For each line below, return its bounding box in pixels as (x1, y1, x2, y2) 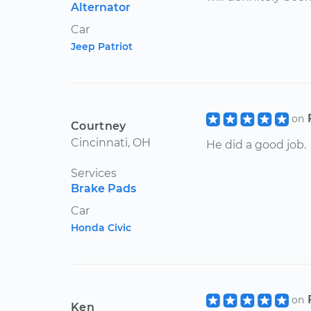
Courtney (71, 119, 126, 133)
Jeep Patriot (71, 40, 133, 53)
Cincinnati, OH (71, 136, 151, 149)
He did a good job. (206, 138, 306, 152)
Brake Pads (71, 182, 136, 195)
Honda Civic (71, 221, 131, 234)
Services (71, 167, 117, 180)
